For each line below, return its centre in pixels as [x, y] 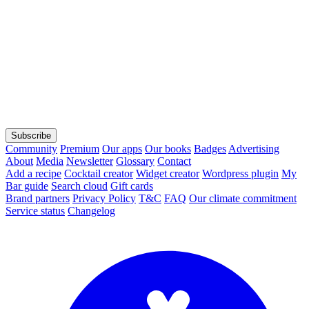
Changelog [91, 210]
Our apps [122, 148]
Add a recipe [33, 173]
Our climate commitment [243, 198]
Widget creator [168, 173]
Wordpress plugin [240, 173]
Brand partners [38, 198]
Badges [210, 148]
